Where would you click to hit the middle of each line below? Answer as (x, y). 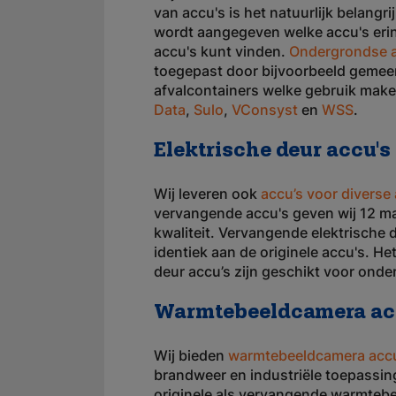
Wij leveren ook (207, 194)
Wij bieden (191, 355)
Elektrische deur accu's (273, 151)
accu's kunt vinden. (221, 51)
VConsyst (265, 110)
